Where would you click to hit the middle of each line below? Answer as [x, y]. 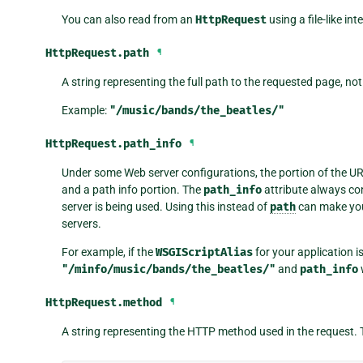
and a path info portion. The [132, 189]
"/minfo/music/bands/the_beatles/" [168, 269]
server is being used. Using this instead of [165, 206]
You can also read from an [128, 19]
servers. [81, 223]
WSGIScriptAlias [204, 252]
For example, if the [108, 252]
